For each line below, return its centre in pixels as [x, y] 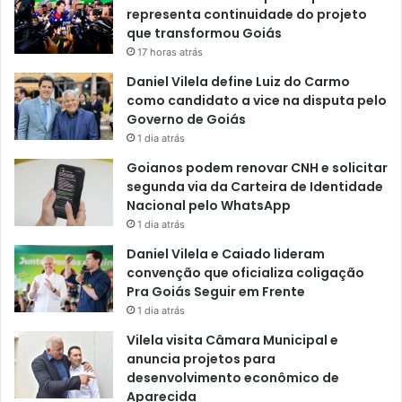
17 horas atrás [170, 52]
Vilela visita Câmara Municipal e [232, 340]
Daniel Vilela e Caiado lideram [226, 253]
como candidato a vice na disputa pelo [257, 100]
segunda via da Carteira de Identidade [255, 186]
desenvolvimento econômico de [233, 377]
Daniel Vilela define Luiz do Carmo [238, 81]
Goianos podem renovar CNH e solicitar [257, 167]
